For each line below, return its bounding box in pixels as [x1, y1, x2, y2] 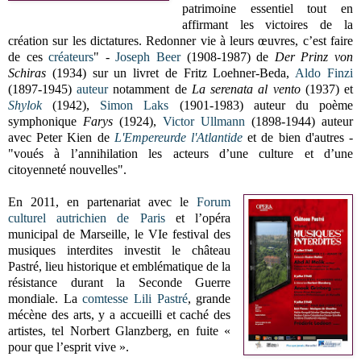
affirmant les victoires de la [181, 17, 353, 31]
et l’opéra [164, 210, 231, 225]
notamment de [108, 81, 192, 96]
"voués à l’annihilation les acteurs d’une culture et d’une [8, 146, 353, 160]
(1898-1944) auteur [245, 114, 353, 128]
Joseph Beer [115, 49, 181, 64]
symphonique [8, 114, 83, 128]
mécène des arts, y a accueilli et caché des [8, 307, 231, 322]
